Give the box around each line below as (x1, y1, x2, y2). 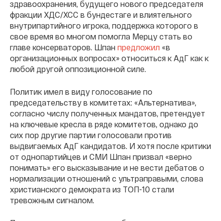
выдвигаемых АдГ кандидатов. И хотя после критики (10, 141, 211, 151)
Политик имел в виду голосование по (10, 87, 152, 97)
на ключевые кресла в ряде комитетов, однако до (10, 119, 198, 129)
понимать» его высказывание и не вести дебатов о (10, 163, 204, 173)
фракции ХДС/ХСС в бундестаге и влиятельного (10, 10, 192, 20)
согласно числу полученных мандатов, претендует (10, 109, 205, 118)
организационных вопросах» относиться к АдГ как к (10, 53, 209, 63)
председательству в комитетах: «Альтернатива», (10, 98, 196, 108)
